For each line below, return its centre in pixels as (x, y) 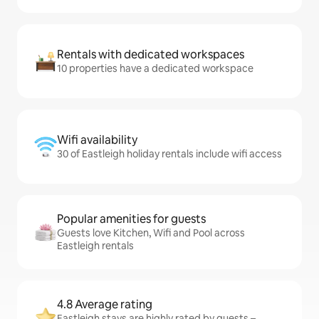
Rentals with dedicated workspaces (151, 54)
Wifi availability (97, 140)
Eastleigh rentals (95, 246)
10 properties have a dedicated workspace (155, 68)
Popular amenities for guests (131, 219)
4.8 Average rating (105, 304)
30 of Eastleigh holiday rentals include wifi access (169, 154)
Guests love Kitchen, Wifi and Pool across (151, 233)
